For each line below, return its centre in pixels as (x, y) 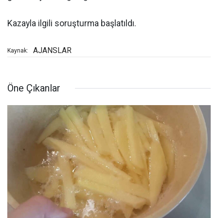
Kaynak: (18, 51)
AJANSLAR (52, 51)
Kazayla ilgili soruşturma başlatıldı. (72, 24)
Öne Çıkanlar (34, 88)
